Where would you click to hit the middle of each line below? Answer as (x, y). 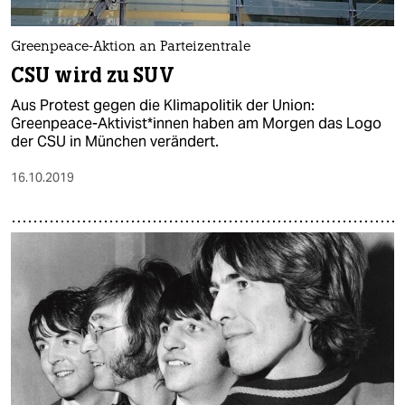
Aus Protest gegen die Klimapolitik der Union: (163, 106)
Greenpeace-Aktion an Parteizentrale (131, 48)
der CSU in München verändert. (115, 142)
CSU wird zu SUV (93, 76)
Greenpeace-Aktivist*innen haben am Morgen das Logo (196, 124)
